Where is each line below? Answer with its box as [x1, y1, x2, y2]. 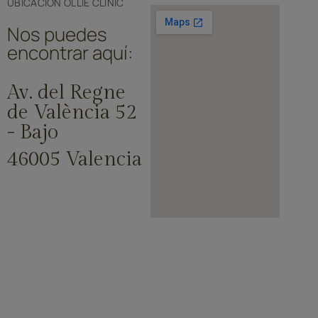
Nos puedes [7, 21, 107, 48]
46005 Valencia [7, 148, 142, 172]
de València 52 [7, 101, 136, 125]
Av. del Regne [7, 81, 126, 105]
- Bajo [7, 121, 58, 145]
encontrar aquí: [7, 40, 133, 66]
